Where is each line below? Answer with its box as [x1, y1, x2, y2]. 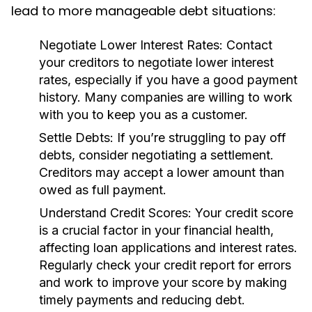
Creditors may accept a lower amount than [39, 165, 284, 180]
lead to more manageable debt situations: [11, 2, 276, 19]
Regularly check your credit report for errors [39, 258, 291, 272]
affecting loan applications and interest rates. [39, 240, 297, 255]
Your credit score [192, 205, 293, 220]
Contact [223, 38, 272, 52]
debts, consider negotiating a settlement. [39, 148, 274, 162]
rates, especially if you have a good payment [39, 72, 297, 87]
